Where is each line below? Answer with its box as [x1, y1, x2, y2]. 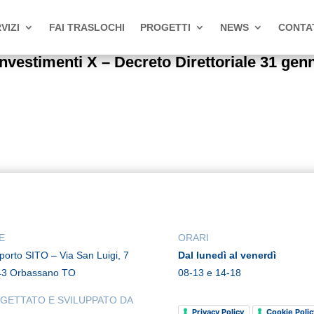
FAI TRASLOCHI [48, 21, 125, 33]
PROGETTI [139, 21, 191, 33]
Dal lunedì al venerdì [177, 250, 276, 261]
